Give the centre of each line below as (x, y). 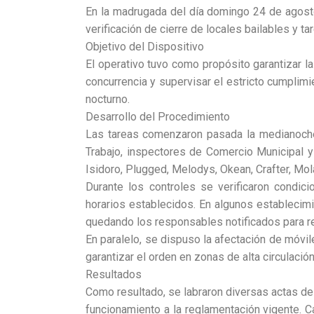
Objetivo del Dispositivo (145, 47)
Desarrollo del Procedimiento (158, 117)
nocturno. (108, 99)
